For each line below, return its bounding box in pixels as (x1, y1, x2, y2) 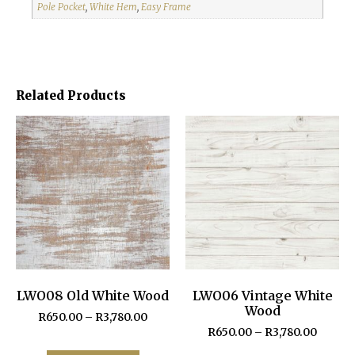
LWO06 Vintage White (192, 287, 333, 303)
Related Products (16, 87, 126, 103)
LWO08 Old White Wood (17, 287, 169, 303)
